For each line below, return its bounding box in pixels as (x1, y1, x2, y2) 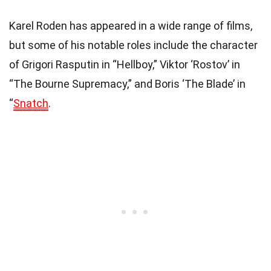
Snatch (13, 96, 48, 109)
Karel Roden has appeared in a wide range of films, (9, 19, 252, 32)
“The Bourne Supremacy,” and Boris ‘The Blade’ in (9, 77, 246, 90)
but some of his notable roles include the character (9, 38, 258, 51)
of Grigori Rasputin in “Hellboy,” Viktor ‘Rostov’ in (9, 57, 240, 71)
